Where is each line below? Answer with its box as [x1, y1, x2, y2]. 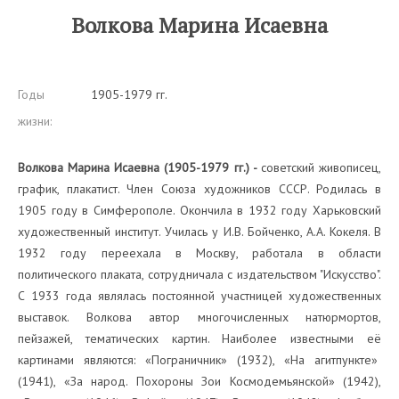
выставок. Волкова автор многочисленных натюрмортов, [18, 309, 381, 325]
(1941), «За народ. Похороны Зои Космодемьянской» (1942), [18, 373, 381, 389]
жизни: [18, 113, 52, 129]
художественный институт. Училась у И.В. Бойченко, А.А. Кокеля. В [18, 224, 381, 240]
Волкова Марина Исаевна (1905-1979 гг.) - [18, 159, 261, 175]
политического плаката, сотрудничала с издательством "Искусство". [18, 266, 381, 282]
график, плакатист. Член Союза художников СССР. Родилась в [18, 181, 381, 197]
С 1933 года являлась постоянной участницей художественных [18, 288, 381, 304]
